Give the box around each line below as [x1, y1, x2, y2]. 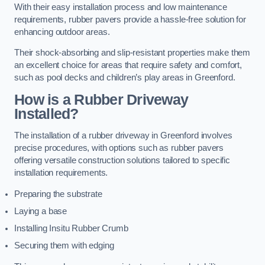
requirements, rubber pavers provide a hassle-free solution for [14, 14, 246, 24]
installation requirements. [14, 168, 108, 178]
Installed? [14, 105, 79, 122]
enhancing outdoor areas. [14, 27, 110, 37]
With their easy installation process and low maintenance [14, 2, 227, 12]
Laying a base [14, 206, 67, 216]
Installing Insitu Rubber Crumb [14, 224, 128, 233]
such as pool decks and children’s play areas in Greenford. [14, 73, 235, 83]
